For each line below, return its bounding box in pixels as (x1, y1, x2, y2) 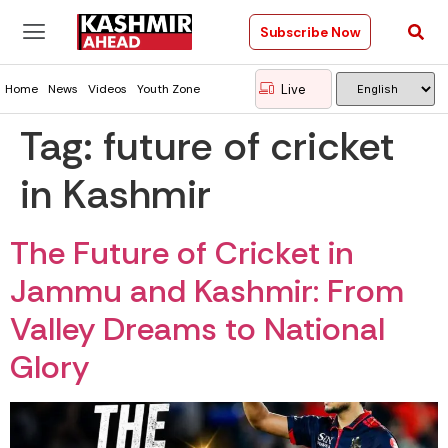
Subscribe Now (259, 23, 360, 41)
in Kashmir (20, 168, 211, 220)
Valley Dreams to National (10, 308, 385, 350)
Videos (88, 81, 127, 97)
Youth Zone (137, 81, 200, 97)
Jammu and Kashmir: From (10, 270, 404, 312)
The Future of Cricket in (10, 232, 354, 274)
